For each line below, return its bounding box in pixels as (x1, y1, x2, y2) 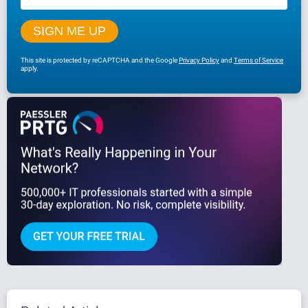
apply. (21, 64, 38, 72)
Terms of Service (234, 56, 283, 64)
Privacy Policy (179, 56, 219, 64)
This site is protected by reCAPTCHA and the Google (21, 56, 179, 64)
